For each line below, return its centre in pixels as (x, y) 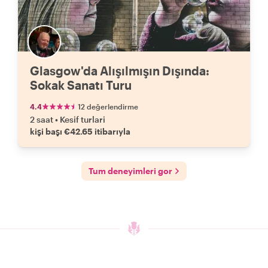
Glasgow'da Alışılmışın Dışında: (120, 71)
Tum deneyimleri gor (130, 171)
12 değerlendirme (108, 106)
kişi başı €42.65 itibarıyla (80, 131)
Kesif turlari (83, 119)
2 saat (42, 119)
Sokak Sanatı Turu (81, 85)
